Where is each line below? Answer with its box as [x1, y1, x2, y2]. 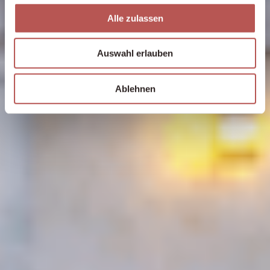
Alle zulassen [107, 13, 163, 24]
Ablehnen [115, 83, 155, 94]
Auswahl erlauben [97, 48, 173, 58]
